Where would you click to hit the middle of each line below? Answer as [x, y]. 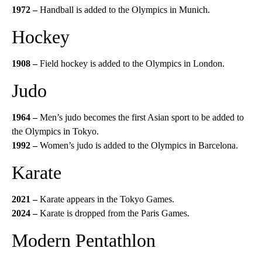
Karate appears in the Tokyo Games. [107, 199]
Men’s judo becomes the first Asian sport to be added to [141, 117]
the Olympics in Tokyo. [55, 131]
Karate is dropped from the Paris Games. [115, 213]
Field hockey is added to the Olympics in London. [131, 63]
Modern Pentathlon [84, 240]
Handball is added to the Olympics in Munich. [125, 10]
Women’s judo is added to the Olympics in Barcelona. [138, 145]
